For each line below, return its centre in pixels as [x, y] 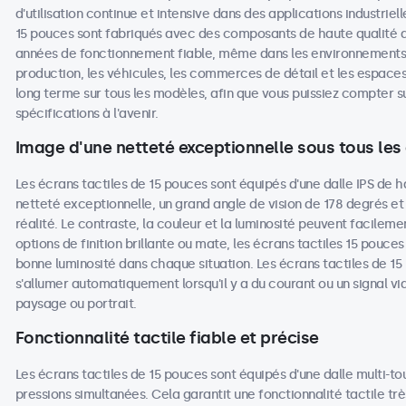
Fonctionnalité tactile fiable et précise [167, 338]
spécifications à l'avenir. [87, 114]
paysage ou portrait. [76, 304]
